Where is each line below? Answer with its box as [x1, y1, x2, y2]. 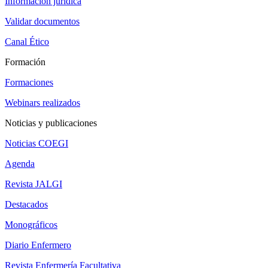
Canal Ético [5, 36, 49, 47]
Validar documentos [5, 16, 80, 27]
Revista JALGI [5, 179, 62, 190]
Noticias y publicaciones [5, 118, 97, 129]
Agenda [5, 159, 35, 169]
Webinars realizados [5, 98, 80, 108]
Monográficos [5, 220, 57, 230]
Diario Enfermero [5, 240, 71, 251]
